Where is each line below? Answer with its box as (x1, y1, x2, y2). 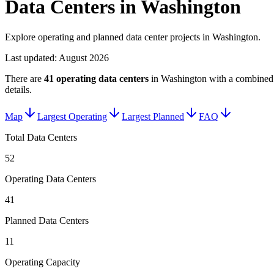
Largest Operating (37, 111, 107, 122)
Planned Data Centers (5, 215, 89, 226)
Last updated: (5, 52, 59, 63)
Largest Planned (122, 111, 184, 122)
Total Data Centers (5, 131, 77, 143)
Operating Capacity (5, 256, 80, 267)
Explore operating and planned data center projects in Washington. (5, 31, 261, 42)
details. (5, 84, 32, 95)
